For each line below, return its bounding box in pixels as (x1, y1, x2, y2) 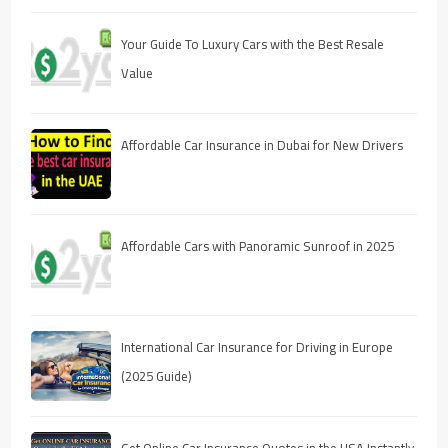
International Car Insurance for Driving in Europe (121, 334, 394, 359)
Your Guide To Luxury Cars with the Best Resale (121, 31, 385, 56)
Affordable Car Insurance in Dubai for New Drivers (121, 132, 404, 157)
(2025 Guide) (121, 363, 193, 388)
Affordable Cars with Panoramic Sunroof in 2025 (121, 233, 395, 258)
